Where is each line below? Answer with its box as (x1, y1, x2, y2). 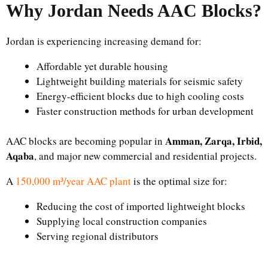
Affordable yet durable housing (36, 59, 168, 73)
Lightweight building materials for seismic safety (36, 74, 243, 88)
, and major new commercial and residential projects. (34, 149, 257, 163)
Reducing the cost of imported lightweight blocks (36, 199, 245, 213)
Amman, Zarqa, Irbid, (165, 133, 262, 148)
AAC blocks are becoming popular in (6, 134, 165, 148)
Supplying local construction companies (36, 214, 207, 228)
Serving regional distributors (36, 229, 159, 243)
